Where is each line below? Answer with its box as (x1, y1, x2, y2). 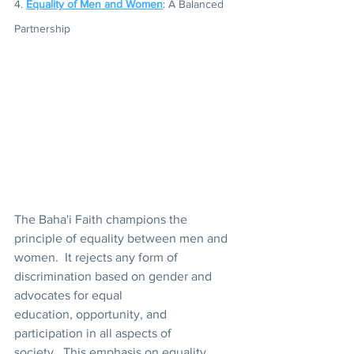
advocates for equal (14, 288, 126, 302)
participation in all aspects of (14, 326, 175, 340)
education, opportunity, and (14, 307, 170, 321)
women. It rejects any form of (14, 250, 181, 264)
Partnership (14, 22, 73, 36)
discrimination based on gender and (14, 269, 215, 283)
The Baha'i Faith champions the (14, 212, 190, 226)
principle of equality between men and (14, 231, 231, 245)
